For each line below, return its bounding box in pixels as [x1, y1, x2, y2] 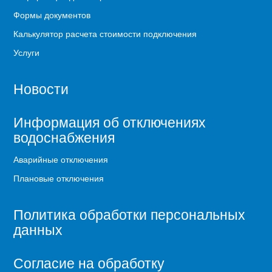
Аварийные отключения [13, 153, 109, 166]
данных [13, 219, 63, 239]
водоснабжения [13, 127, 115, 148]
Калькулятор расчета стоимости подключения [13, 27, 197, 40]
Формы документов [13, 8, 91, 21]
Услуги [13, 46, 40, 59]
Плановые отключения [13, 172, 104, 185]
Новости [13, 78, 69, 98]
